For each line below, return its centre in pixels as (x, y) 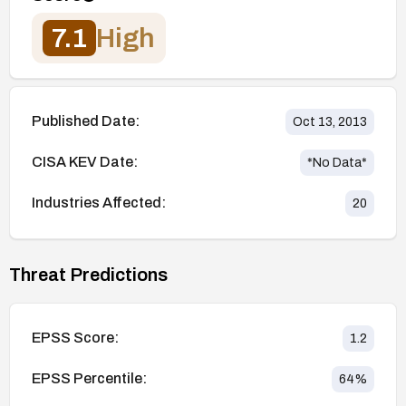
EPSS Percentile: (89, 379)
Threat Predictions (88, 274)
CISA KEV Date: (85, 162)
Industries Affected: (99, 203)
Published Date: (86, 121)
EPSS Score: (75, 338)
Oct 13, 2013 (330, 121)
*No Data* (337, 162)
